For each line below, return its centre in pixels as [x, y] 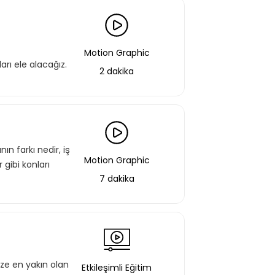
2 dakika [117, 71]
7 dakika [117, 179]
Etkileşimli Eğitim [117, 268]
